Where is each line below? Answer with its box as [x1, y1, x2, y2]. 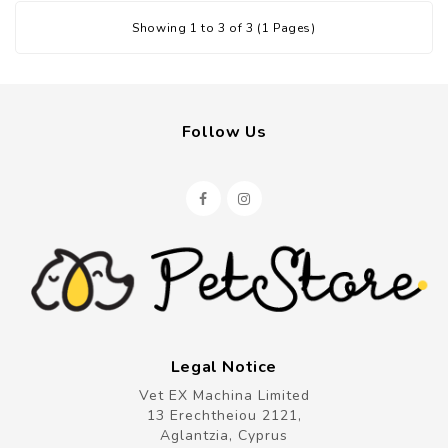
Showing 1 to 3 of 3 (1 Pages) [132, 19, 316, 36]
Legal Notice [170, 355, 278, 378]
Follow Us [181, 120, 267, 143]
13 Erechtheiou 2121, [146, 405, 302, 425]
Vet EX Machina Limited [138, 385, 310, 405]
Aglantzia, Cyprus [160, 425, 288, 445]
